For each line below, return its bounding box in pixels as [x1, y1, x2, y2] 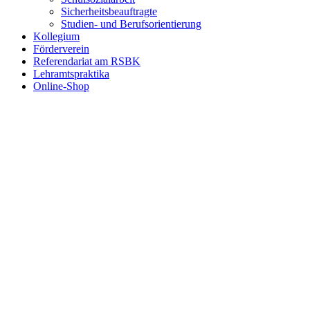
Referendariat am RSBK [33, 55, 140, 67]
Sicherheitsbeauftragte [61, 6, 157, 17]
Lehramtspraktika [33, 68, 109, 80]
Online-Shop [33, 80, 89, 92]
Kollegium [33, 30, 80, 42]
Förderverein [33, 43, 89, 55]
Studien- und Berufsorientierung [61, 18, 201, 30]
